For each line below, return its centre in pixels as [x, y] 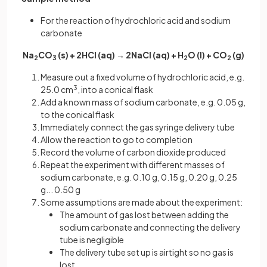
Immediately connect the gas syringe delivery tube [138, 127]
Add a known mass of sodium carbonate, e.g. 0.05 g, [143, 102]
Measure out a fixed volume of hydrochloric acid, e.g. [142, 77]
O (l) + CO [207, 55]
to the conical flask [77, 115]
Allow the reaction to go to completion [117, 140]
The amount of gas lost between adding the [144, 215]
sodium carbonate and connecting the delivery [150, 227]
